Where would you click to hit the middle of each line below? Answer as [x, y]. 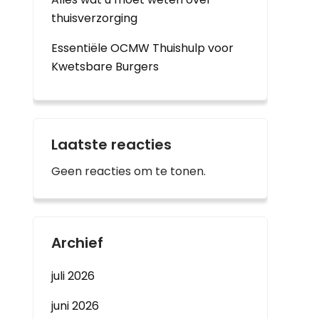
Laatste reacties [111, 145]
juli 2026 [73, 276]
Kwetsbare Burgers [105, 67]
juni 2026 [75, 306]
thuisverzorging [94, 18]
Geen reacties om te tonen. [129, 171]
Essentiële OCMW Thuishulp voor [142, 48]
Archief [77, 243]
